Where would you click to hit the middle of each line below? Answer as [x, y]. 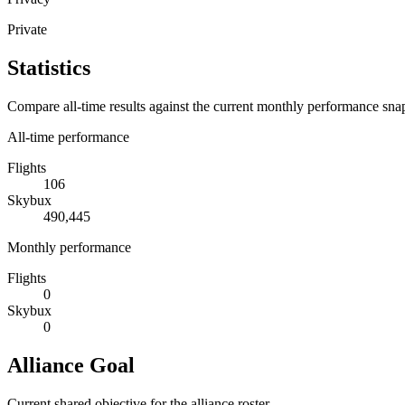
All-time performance [68, 137]
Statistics [49, 67]
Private [27, 29]
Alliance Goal [71, 365]
